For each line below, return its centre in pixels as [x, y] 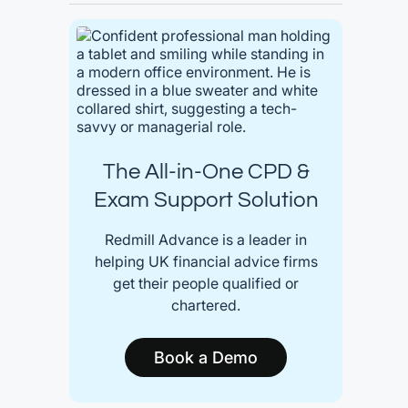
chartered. [206, 305]
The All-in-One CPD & [206, 172]
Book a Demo [206, 357]
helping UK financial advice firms [206, 261]
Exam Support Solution [206, 200]
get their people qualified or [206, 283]
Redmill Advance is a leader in [206, 240]
